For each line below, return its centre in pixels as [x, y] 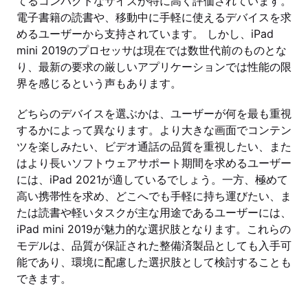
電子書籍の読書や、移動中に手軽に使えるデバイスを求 [154, 17]
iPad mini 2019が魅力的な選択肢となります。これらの [154, 229]
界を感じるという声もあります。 [99, 83]
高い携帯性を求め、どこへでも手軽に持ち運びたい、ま [154, 196]
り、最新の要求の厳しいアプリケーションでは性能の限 [154, 67]
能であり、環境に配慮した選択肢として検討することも [154, 262]
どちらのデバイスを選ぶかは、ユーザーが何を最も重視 [154, 113]
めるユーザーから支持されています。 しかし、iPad [145, 34]
